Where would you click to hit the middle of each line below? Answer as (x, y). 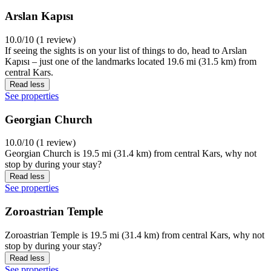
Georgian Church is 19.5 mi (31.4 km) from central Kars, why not (131, 154)
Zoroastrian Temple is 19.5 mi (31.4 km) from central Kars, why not (135, 235)
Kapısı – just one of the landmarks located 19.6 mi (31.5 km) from (131, 62)
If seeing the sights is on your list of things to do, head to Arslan (126, 51)
